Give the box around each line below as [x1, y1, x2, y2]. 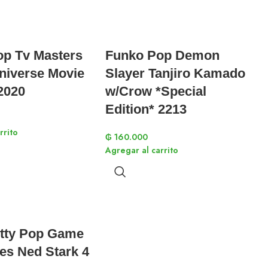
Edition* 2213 [105, 102, 187, 117]
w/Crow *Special [105, 84, 206, 99]
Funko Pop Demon [105, 48, 220, 63]
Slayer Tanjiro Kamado [105, 66, 245, 81]
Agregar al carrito [105, 144, 178, 156]
